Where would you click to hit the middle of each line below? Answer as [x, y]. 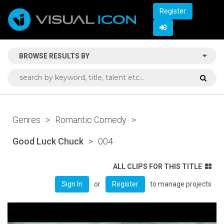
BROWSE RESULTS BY [54, 56]
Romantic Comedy [91, 119]
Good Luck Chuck [48, 141]
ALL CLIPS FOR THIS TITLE [157, 166]
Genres [26, 119]
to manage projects [181, 184]
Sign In [72, 184]
